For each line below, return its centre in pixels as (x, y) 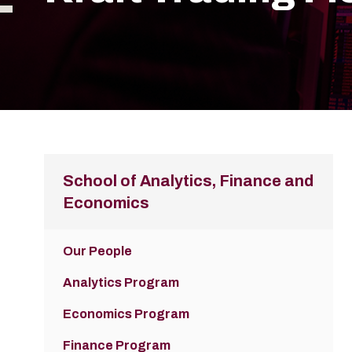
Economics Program (126, 314)
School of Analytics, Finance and (188, 181)
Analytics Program (121, 283)
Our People (97, 251)
